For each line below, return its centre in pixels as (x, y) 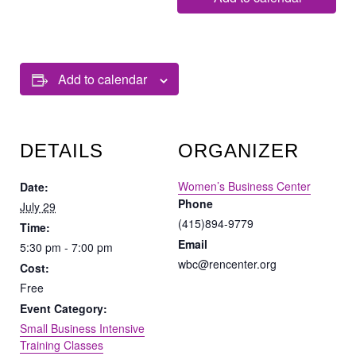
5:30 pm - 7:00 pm (66, 248)
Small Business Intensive (82, 329)
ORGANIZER (238, 151)
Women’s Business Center (244, 186)
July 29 (38, 207)
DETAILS (62, 151)
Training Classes (62, 345)
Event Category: (64, 309)
